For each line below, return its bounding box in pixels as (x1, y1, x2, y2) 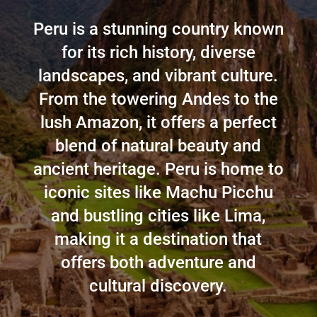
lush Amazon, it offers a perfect (40, 113, 277, 132)
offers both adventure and (60, 253, 256, 272)
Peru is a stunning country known (33, 19, 284, 39)
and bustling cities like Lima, (51, 206, 266, 226)
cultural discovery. (89, 276, 228, 296)
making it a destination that (54, 229, 263, 249)
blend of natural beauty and (55, 136, 262, 156)
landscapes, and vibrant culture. (38, 66, 279, 86)
